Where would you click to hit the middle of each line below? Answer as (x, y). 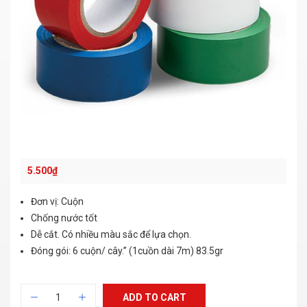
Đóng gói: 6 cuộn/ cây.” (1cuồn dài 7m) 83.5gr (127, 251)
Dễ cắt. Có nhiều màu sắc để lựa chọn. (111, 234)
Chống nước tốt (64, 218)
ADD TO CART (154, 297)
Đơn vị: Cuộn (57, 201)
